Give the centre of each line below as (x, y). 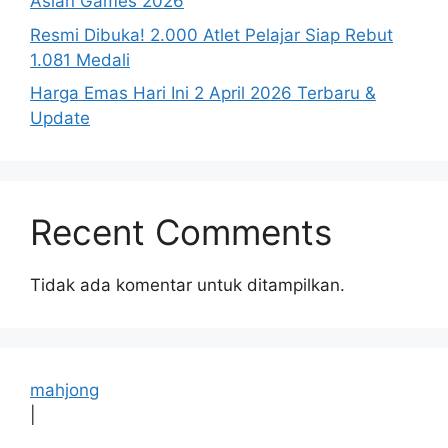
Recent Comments (181, 232)
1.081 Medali (80, 59)
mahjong (64, 390)
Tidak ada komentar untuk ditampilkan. (187, 285)
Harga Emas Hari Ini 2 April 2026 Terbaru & (203, 93)
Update (60, 118)
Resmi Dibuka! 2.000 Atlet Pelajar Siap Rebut (211, 34)
